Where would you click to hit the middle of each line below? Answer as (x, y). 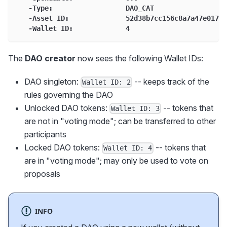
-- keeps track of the (171, 81)
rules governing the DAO (69, 95)
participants (45, 135)
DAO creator (50, 58)
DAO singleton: (52, 81)
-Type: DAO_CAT (85, 8)
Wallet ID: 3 (136, 109)
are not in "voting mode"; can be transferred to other (120, 121)
